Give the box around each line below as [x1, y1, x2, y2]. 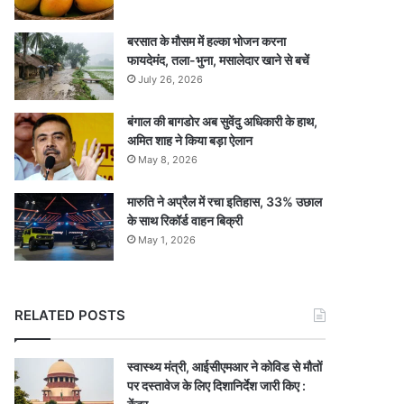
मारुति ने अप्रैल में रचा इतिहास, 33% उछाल [127, 194, 323, 209]
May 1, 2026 [138, 234, 197, 246]
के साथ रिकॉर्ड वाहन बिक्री [127, 213, 243, 228]
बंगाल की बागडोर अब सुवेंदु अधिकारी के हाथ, [127, 114, 318, 129]
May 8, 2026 [138, 153, 198, 166]
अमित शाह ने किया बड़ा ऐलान [127, 133, 253, 148]
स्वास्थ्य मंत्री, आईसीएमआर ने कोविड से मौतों [127, 359, 323, 374]
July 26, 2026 [138, 73, 204, 86]
